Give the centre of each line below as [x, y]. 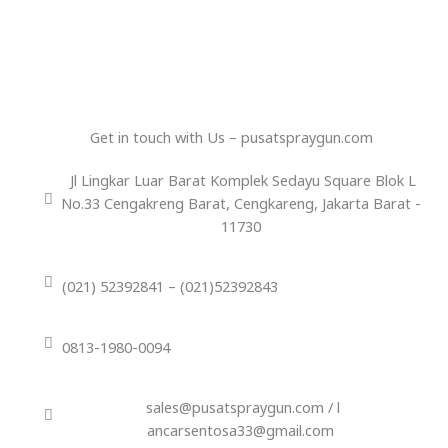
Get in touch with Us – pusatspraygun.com [232, 136]
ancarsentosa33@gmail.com [241, 430]
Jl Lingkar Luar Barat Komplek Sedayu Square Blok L [240, 179]
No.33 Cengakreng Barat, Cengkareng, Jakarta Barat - [240, 202]
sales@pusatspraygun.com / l [240, 407]
